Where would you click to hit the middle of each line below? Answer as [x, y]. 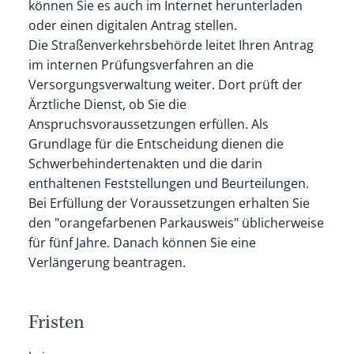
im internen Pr [71, 65]
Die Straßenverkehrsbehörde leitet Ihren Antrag [171, 45]
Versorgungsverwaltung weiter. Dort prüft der [165, 85]
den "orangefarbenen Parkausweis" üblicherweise [176, 223]
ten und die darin [211, 164]
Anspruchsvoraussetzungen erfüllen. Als [148, 124]
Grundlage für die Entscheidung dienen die [156, 144]
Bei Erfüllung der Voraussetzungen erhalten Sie [169, 203]
